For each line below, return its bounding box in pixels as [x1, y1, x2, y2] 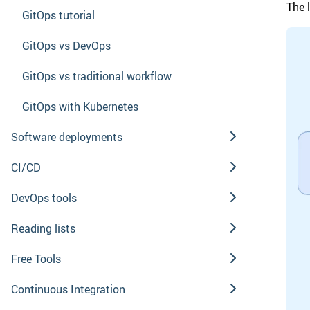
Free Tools [11, 250, 61, 266]
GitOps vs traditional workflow [22, 68, 172, 84]
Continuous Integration [11, 281, 125, 297]
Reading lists [11, 220, 75, 236]
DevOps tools [11, 190, 77, 206]
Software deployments [11, 129, 122, 145]
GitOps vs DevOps [22, 37, 111, 53]
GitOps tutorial [22, 7, 95, 23]
